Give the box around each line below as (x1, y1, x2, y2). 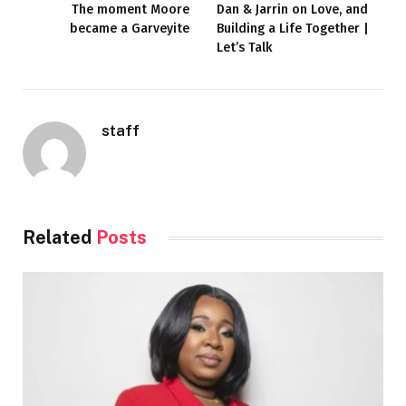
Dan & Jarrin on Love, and (217, 2, 368, 18)
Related (23, 227, 96, 249)
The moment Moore (72, 2, 189, 18)
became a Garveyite (70, 21, 189, 37)
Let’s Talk (217, 40, 272, 56)
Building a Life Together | (217, 21, 369, 37)
